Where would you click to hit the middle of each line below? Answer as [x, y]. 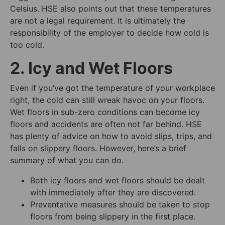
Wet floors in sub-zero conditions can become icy [105, 112]
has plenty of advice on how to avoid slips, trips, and [111, 136]
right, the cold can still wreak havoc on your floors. [107, 100]
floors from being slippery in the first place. [113, 216]
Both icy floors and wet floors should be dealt [118, 180]
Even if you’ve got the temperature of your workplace [113, 88]
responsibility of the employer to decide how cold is [109, 32]
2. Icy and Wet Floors [91, 68]
